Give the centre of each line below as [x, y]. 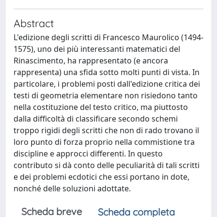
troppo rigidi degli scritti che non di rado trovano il [106, 130]
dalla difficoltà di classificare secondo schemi [96, 119]
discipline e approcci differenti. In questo [88, 154]
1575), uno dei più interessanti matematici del [97, 49]
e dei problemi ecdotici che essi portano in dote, [101, 177]
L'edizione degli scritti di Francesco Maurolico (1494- [108, 37]
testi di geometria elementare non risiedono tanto [106, 95]
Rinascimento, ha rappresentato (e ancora [91, 61]
